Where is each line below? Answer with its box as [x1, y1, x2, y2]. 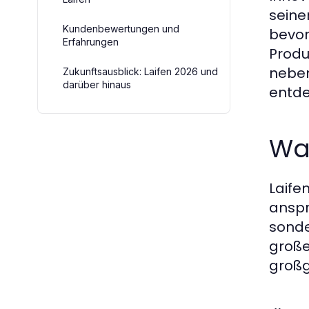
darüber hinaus [63, 79, 131, 90]
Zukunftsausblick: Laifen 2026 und [63, 66, 218, 77]
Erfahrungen [63, 36, 119, 48]
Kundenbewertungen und [63, 23, 179, 34]
